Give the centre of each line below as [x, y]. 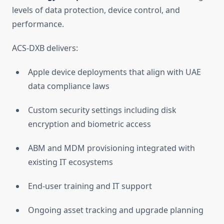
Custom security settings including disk [102, 110]
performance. [38, 24]
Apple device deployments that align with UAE [114, 72]
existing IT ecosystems [70, 162]
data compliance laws [69, 86]
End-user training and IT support [90, 186]
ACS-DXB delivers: [45, 48]
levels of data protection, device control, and [96, 10]
